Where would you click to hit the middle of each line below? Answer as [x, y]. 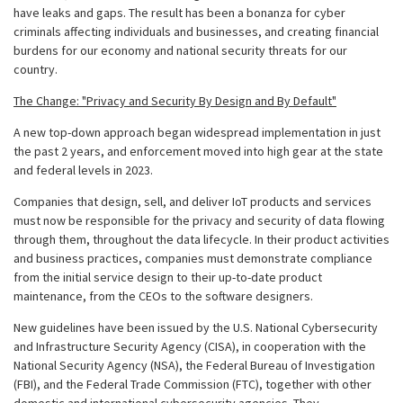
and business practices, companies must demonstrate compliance [193, 258]
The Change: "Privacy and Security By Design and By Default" [175, 101]
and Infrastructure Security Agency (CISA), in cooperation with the [190, 346]
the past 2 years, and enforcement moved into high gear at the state [198, 151]
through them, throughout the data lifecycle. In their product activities [201, 239]
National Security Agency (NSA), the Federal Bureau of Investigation [194, 365]
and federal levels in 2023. [85, 170]
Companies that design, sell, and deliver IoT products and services [193, 201]
